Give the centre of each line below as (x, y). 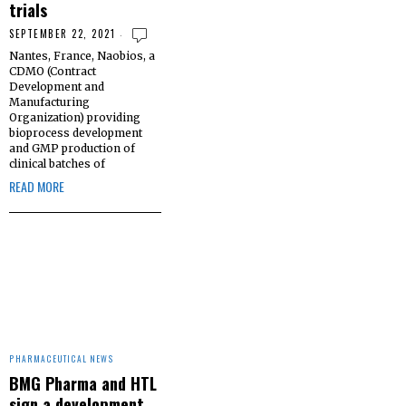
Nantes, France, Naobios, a (82, 55)
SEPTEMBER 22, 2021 (62, 33)
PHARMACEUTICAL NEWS (62, 359)
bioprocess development (76, 132)
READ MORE (37, 186)
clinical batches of (57, 163)
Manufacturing (49, 101)
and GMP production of (72, 148)
